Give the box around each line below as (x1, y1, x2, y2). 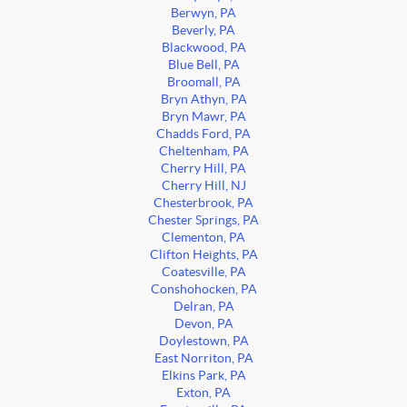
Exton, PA (176, 386, 231, 401)
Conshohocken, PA (150, 283, 257, 297)
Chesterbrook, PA (154, 196, 253, 211)
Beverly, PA (172, 24, 235, 38)
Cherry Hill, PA (161, 162, 246, 176)
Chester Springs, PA (148, 213, 259, 228)
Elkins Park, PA (161, 369, 246, 383)
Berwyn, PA (171, 6, 236, 21)
